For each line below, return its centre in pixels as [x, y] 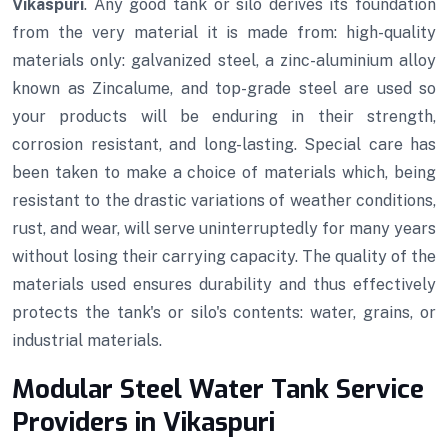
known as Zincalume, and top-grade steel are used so [224, 89]
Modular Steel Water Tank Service [218, 390]
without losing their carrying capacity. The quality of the [224, 257]
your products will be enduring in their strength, [224, 117]
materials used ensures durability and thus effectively [224, 285]
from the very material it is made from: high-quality [224, 33]
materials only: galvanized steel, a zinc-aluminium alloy [224, 61]
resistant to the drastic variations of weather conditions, [224, 201]
